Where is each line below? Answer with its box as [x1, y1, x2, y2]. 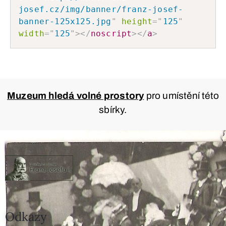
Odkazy [5, 208, 47, 224]
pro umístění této [144, 90, 219, 101]
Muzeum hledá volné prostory [7, 90, 144, 101]
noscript [90, 28, 132, 38]
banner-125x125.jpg [19, 16, 111, 26]
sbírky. [99, 104, 127, 115]
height [122, 16, 153, 26]
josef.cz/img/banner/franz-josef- [19, 4, 184, 14]
